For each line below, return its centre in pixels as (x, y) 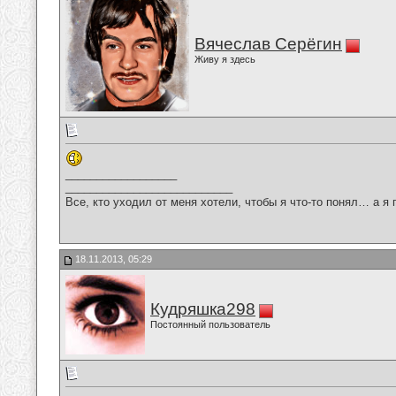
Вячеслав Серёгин (268, 44)
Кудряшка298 (203, 309)
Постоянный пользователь (210, 324)
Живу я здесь (225, 59)
